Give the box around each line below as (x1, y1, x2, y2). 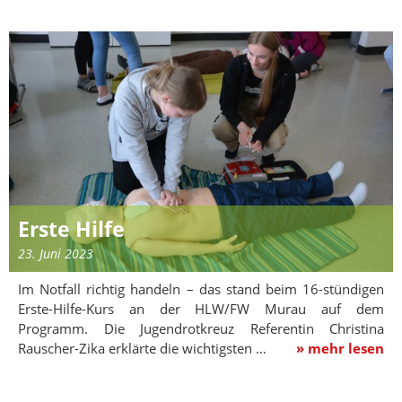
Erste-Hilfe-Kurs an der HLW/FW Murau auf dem (18, 299, 384, 318)
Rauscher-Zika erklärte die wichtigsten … (18, 338, 274, 357)
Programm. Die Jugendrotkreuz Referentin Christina (18, 319, 384, 337)
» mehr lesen (296, 338, 384, 357)
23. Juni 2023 (18, 244, 93, 262)
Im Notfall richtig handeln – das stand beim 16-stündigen (18, 279, 384, 298)
